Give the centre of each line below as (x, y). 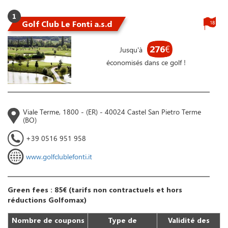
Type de (122, 220)
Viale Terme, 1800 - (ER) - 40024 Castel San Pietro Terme (112, 112)
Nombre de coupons (48, 220)
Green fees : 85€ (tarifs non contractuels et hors (95, 190)
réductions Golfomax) (47, 200)
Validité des (189, 220)
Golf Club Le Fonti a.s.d (67, 24)
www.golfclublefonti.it (59, 157)
